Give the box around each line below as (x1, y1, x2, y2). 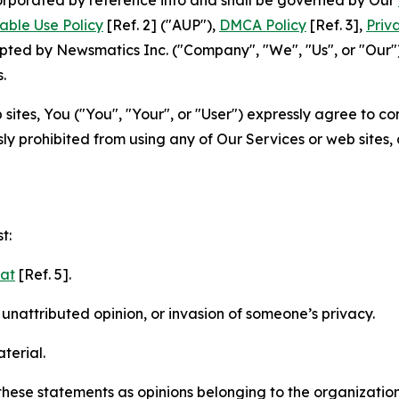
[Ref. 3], (306, 15, 366, 34)
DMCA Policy (219, 15, 306, 34)
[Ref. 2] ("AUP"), (103, 15, 219, 34)
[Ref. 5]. (15, 265, 71, 283)
